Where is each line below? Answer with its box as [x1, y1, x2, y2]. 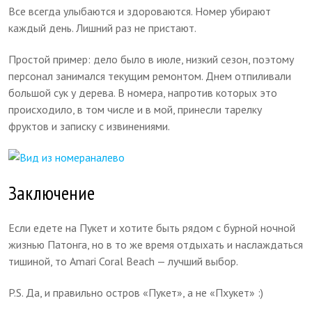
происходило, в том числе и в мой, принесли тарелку [8, 102, 263, 116]
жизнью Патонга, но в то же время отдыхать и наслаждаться [8, 237, 304, 251]
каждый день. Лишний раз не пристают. [8, 20, 197, 35]
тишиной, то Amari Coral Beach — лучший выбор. [8, 253, 239, 268]
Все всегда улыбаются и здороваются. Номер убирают [8, 3, 272, 18]
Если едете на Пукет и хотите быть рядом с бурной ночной [8, 220, 296, 235]
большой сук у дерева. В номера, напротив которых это [8, 85, 278, 100]
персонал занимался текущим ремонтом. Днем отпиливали [8, 68, 292, 83]
